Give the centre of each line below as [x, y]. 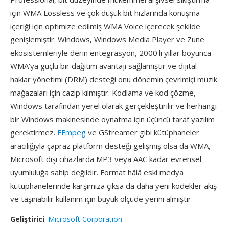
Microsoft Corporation [85, 219]
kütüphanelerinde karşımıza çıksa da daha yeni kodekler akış [113, 186]
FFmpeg [72, 132]
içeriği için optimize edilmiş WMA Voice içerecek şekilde [105, 26]
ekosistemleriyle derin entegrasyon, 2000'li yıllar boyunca [111, 53]
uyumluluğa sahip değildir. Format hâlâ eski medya [97, 172]
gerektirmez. [34, 132]
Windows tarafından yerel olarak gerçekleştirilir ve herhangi [113, 106]
